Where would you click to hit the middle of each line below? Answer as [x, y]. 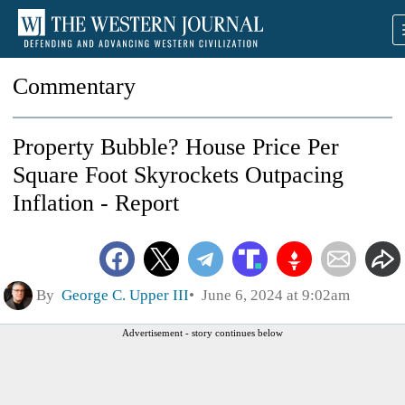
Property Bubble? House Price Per [176, 147]
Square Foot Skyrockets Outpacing [178, 175]
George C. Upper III [125, 295]
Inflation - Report [96, 203]
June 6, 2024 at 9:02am [272, 295]
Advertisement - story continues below [202, 332]
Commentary [74, 86]
